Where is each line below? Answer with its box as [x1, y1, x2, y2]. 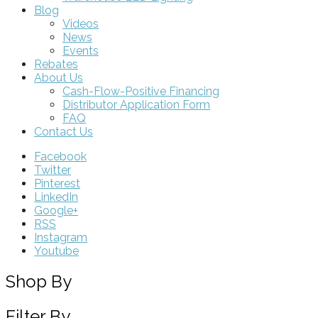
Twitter [34, 163, 71, 177]
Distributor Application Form [62, 97, 210, 111]
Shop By [6, 271, 72, 292]
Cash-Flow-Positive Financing [62, 84, 219, 98]
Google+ [34, 203, 78, 217]
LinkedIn [34, 190, 78, 204]
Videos [62, 16, 99, 31]
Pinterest [34, 176, 80, 190]
